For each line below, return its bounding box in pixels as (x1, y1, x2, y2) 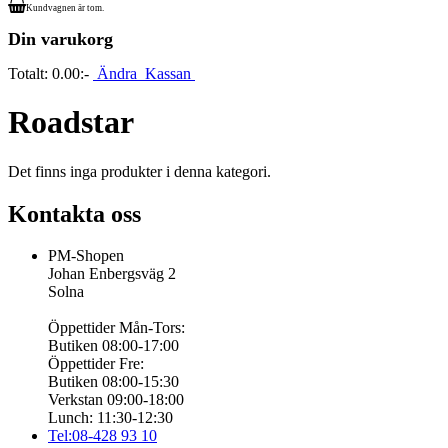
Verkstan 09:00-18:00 (48, 391, 184, 409)
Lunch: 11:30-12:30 (48, 409, 173, 427)
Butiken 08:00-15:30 (48, 373, 179, 391)
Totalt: (8, 64, 52, 82)
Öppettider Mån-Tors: (48, 319, 185, 337)
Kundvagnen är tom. (26, 2, 104, 13)
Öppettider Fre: (48, 355, 144, 373)
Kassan (141, 64, 195, 82)
